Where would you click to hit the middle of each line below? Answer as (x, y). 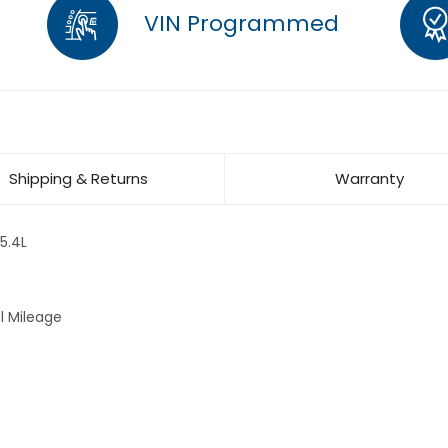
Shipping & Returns (78, 178)
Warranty (369, 178)
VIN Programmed (238, 23)
